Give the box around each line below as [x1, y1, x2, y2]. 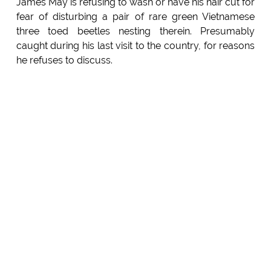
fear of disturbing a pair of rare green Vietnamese [16, 10, 255, 22]
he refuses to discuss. [16, 54, 113, 66]
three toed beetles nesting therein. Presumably [16, 25, 255, 37]
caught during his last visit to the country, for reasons [16, 39, 255, 51]
